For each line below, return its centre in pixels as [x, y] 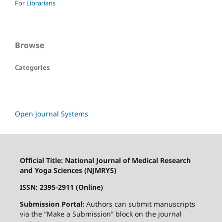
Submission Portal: [52, 204]
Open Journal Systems [52, 113]
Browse [29, 45]
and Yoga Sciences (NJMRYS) [68, 170]
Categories [32, 68]
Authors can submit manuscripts [139, 204]
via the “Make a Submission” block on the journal [101, 214]
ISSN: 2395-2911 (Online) [61, 187]
